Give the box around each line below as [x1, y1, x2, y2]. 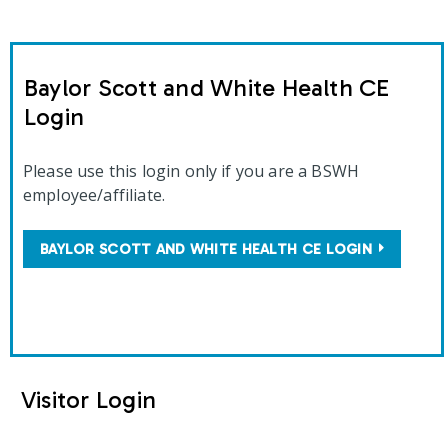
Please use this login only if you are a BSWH [23, 160, 360, 183]
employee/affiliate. [23, 184, 170, 207]
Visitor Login [21, 385, 157, 415]
